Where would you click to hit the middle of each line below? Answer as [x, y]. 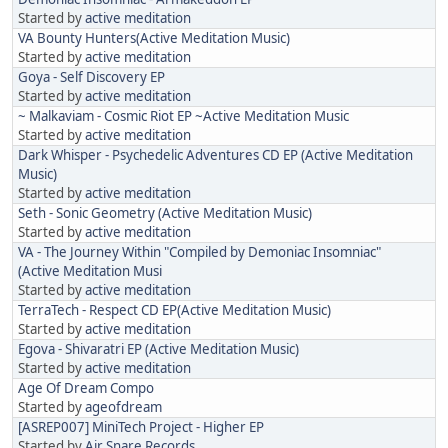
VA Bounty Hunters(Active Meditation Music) [154, 38]
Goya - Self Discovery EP [91, 77]
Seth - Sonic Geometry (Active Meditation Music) [165, 213]
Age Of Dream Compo [86, 388]
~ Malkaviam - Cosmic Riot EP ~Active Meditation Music [183, 116]
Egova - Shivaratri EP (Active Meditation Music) [158, 349]
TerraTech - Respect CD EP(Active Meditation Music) [174, 310]
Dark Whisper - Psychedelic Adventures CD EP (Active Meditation [215, 155]
